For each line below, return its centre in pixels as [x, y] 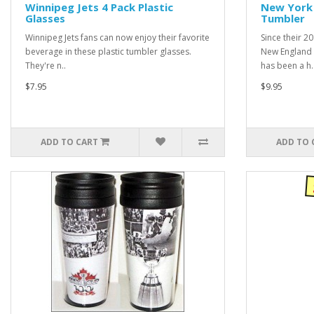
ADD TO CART [70, 142]
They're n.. [46, 65]
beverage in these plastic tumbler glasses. [108, 51]
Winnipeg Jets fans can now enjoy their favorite [117, 37]
